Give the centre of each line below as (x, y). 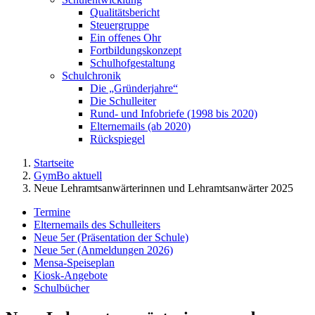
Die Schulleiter (123, 101)
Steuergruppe (120, 25)
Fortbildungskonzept (136, 50)
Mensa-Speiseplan (74, 263)
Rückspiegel (117, 139)
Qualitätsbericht (125, 12)
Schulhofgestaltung (133, 63)
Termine (52, 212)
